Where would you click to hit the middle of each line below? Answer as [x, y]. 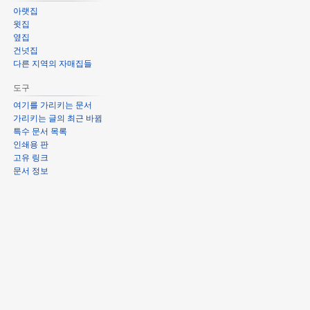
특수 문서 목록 [40, 132]
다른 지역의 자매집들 [53, 63]
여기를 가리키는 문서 [53, 106]
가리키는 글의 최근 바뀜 [58, 119]
